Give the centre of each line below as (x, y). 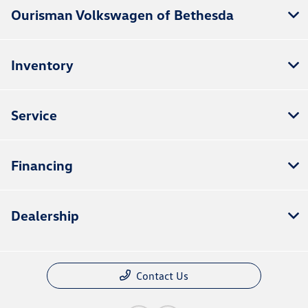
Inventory (42, 65)
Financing (42, 165)
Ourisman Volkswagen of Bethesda (122, 15)
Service (34, 115)
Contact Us (162, 276)
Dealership (45, 216)
